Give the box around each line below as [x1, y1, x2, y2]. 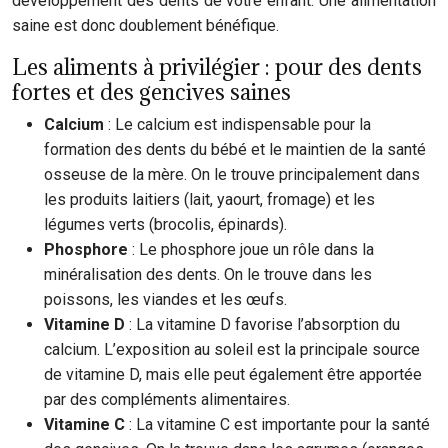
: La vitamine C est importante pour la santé [129, 415, 430, 434]
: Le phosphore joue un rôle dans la [132, 240, 374, 259]
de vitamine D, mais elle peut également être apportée [44, 365, 422, 384]
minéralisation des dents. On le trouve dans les [44, 265, 372, 284]
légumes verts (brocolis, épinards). [44, 215, 287, 234]
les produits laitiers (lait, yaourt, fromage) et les [44, 190, 375, 209]
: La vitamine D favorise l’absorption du [129, 315, 400, 334]
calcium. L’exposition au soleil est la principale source [44, 340, 420, 359]
